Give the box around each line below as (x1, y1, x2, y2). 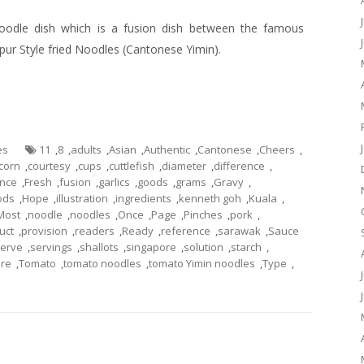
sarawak (218, 223, 261, 238)
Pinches (184, 207, 223, 222)
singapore (126, 240, 176, 254)
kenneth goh (179, 191, 241, 206)
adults (71, 142, 102, 157)
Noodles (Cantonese (71, 41, 186, 57)
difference (214, 158, 265, 173)
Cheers (259, 142, 295, 157)
